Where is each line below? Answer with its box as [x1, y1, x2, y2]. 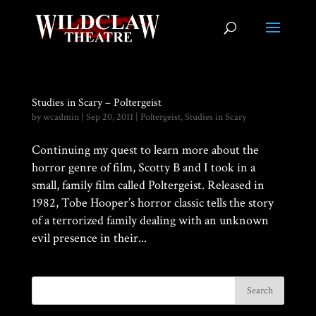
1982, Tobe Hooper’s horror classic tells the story [31, 195, 274, 211]
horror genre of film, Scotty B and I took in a [31, 159, 255, 176]
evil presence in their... [31, 230, 147, 246]
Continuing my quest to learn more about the [31, 142, 259, 158]
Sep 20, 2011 [85, 111, 133, 123]
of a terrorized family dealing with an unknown [31, 212, 269, 229]
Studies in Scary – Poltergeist [31, 95, 162, 110]
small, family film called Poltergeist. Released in [31, 177, 265, 193]
